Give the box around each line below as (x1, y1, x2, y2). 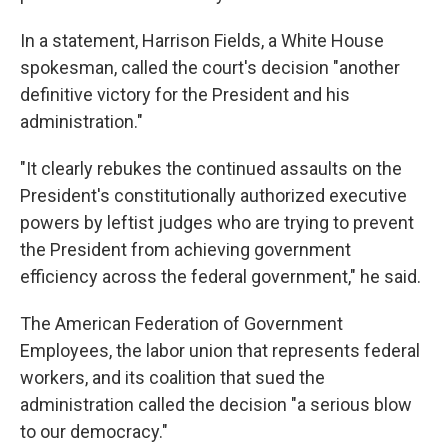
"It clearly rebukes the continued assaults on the (20, 158, 402, 179)
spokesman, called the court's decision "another (20, 57, 400, 78)
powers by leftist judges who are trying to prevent (20, 212, 414, 233)
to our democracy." (20, 421, 168, 442)
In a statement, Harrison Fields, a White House (20, 30, 384, 51)
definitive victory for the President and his (20, 84, 350, 105)
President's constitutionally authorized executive (20, 185, 407, 206)
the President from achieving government (20, 239, 351, 260)
